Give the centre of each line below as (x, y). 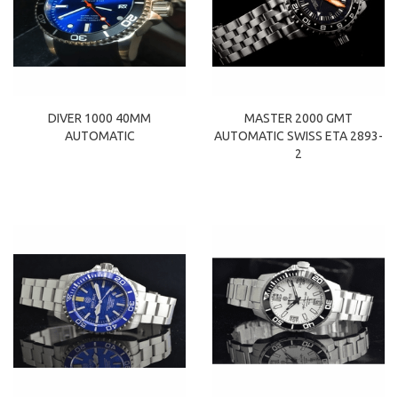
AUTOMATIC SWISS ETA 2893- (298, 136)
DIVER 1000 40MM (99, 119)
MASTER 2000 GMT (298, 119)
